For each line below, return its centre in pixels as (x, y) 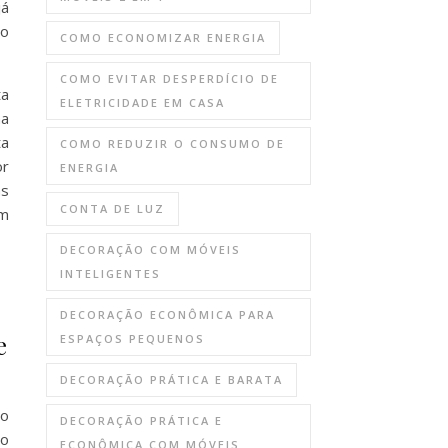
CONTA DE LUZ (112, 208)
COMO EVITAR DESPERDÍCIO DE (169, 78)
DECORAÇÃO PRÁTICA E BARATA (171, 379)
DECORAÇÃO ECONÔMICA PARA (167, 314)
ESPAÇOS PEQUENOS (132, 338)
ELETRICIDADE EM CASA (142, 102)
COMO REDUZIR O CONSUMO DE (172, 143)
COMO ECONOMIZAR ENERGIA (163, 37)
